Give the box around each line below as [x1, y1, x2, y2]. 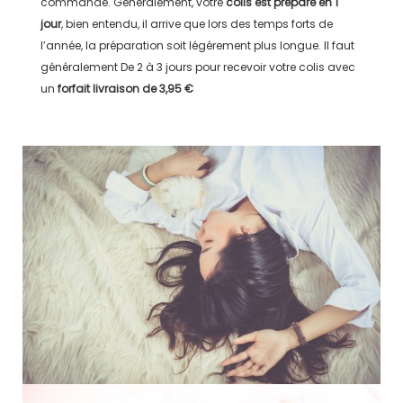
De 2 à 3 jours [120, 58, 193, 75]
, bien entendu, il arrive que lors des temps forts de [60, 15, 333, 31]
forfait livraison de [57, 80, 159, 96]
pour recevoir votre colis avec [192, 58, 355, 75]
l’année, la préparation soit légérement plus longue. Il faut [40, 37, 354, 53]
